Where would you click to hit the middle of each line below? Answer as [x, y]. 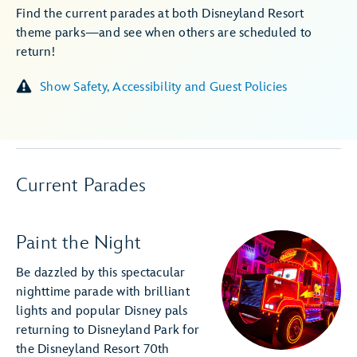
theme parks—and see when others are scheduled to [164, 33]
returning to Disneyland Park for [108, 330]
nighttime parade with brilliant [103, 292]
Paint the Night [78, 243]
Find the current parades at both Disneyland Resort [160, 14]
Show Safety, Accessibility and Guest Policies [180, 87]
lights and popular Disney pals [102, 311]
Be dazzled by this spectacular [101, 273]
